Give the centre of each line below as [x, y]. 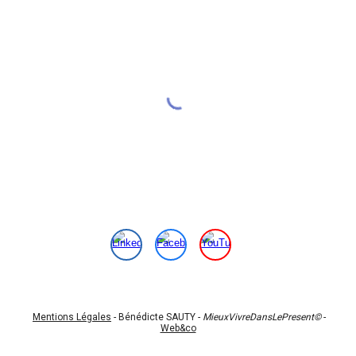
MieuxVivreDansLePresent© [261, 317]
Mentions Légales [72, 317]
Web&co [178, 328]
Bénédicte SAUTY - [159, 317]
